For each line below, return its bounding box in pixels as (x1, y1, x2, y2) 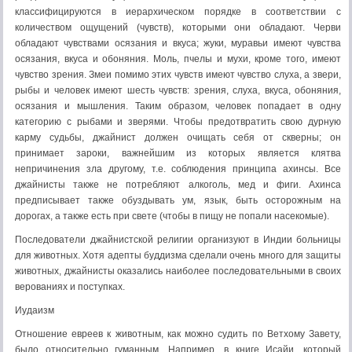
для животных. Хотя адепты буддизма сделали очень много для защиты (15, 250, 341, 261)
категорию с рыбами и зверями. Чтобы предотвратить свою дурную (15, 116, 341, 127)
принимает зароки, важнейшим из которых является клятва (15, 148, 341, 159)
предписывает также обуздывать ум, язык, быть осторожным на (15, 195, 341, 206)
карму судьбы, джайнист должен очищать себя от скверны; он (15, 132, 341, 143)
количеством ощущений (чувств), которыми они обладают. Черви (15, 22, 341, 33)
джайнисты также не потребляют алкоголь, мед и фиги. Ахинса (15, 179, 341, 190)
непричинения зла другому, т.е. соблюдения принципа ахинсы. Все (15, 163, 341, 174)
